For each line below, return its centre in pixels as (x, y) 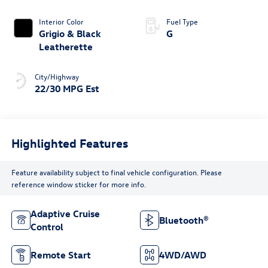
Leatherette (66, 46)
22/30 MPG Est (67, 88)
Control (47, 227)
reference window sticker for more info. (78, 184)
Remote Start (60, 255)
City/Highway (57, 76)
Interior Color (61, 21)
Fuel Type (182, 21)
